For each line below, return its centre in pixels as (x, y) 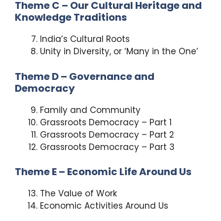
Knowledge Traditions (71, 18)
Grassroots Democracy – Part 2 (107, 134)
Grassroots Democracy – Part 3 (107, 147)
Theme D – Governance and (85, 76)
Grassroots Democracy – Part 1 (106, 122)
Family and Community (90, 110)
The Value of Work (78, 194)
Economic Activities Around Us (104, 206)
